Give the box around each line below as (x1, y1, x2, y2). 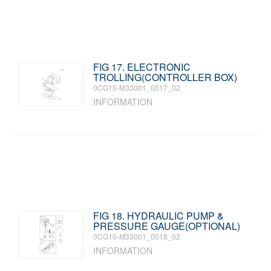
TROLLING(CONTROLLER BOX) (93, 70, 238, 84)
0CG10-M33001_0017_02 (93, 82, 181, 93)
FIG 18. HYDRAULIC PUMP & (93, 209, 224, 223)
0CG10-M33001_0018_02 (93, 231, 181, 241)
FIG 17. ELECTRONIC (93, 60, 191, 74)
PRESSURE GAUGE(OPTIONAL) (93, 219, 241, 233)
